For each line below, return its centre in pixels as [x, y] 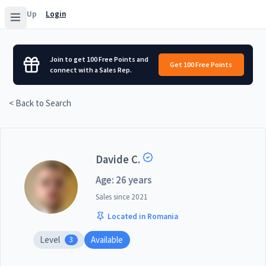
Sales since [113, 197]
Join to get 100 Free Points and [99, 59]
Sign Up [23, 14]
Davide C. [118, 159]
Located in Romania [142, 216]
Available [107, 239]
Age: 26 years [123, 180]
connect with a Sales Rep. [91, 70]
